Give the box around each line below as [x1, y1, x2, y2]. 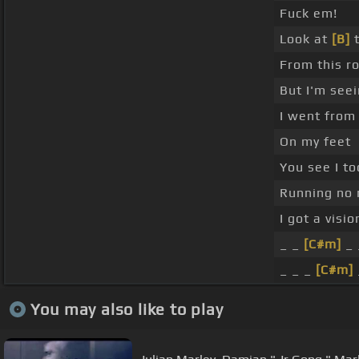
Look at [280, 31, 332, 47]
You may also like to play [30, 299, 224, 318]
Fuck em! [280, 6, 337, 22]
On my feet [280, 134, 351, 150]
